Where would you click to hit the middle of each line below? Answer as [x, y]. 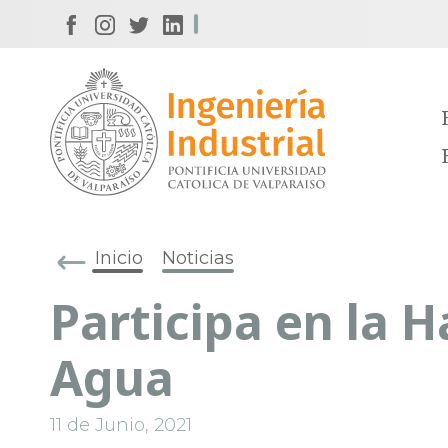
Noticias [198, 258]
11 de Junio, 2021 [121, 425]
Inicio [119, 258]
